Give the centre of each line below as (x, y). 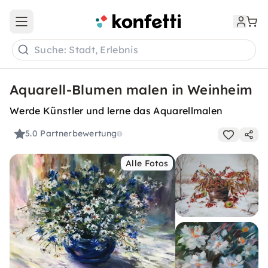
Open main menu (56, 27)
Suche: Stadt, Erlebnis (86, 50)
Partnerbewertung (79, 134)
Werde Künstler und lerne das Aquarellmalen (116, 111)
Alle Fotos (147, 163)
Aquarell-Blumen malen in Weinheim (131, 90)
